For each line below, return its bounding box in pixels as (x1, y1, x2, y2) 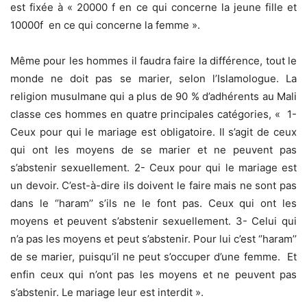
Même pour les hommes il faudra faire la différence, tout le (10, 54, 297, 68)
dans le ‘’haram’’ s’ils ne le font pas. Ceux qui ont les (10, 197, 297, 210)
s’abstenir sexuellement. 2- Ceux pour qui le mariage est (10, 161, 297, 175)
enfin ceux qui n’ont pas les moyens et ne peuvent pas (10, 268, 297, 282)
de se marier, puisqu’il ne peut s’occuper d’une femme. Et (10, 250, 297, 264)
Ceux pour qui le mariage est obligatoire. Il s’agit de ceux (10, 125, 297, 139)
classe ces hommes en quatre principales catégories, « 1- (10, 108, 297, 121)
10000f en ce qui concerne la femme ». (10, 19, 200, 32)
